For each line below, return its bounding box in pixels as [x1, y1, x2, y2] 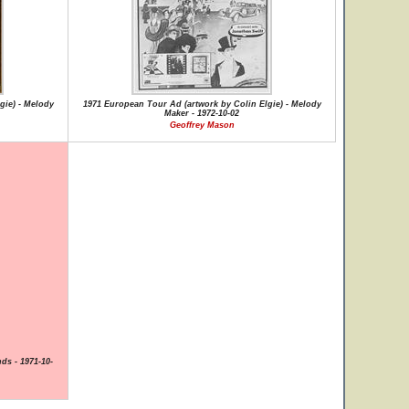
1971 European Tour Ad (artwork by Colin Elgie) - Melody [82, 100, 321, 109]
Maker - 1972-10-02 [164, 109, 239, 118]
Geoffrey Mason [169, 121, 235, 130]
